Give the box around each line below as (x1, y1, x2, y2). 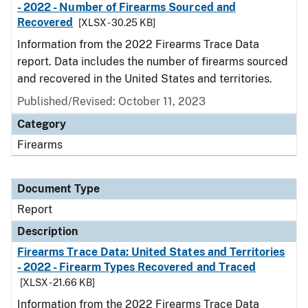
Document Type (17, 182, 100, 195)
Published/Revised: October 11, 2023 (17, 95, 206, 108)
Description (17, 225, 78, 238)
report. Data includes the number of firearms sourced (17, 55, 288, 68)
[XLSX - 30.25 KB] (78, 17, 156, 28)
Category (17, 118, 66, 131)
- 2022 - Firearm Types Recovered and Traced (17, 261, 256, 274)
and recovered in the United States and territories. (17, 72, 272, 85)
